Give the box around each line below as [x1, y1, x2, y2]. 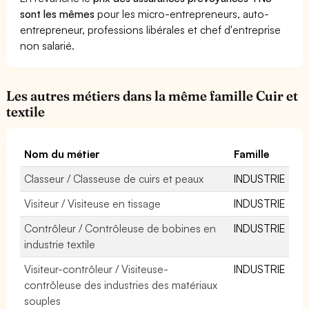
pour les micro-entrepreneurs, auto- [94, 6, 270, 21]
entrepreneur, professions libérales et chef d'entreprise [20, 22, 281, 37]
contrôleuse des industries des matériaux [24, 277, 218, 292]
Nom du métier [24, 146, 101, 161]
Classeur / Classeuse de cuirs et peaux [24, 171, 204, 186]
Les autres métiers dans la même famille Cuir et [6, 87, 299, 104]
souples [24, 293, 61, 308]
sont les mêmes [20, 6, 95, 21]
